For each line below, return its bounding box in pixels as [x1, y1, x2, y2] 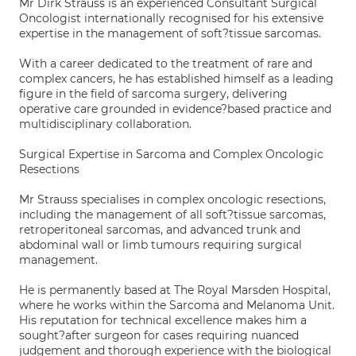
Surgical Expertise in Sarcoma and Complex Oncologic [19, 147, 323, 161]
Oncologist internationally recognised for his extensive [19, 11, 323, 25]
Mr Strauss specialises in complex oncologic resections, [19, 192, 326, 207]
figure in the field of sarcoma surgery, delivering [19, 87, 288, 101]
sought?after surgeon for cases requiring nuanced [19, 328, 299, 342]
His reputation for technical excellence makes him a [19, 313, 307, 327]
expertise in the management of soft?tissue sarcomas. [19, 26, 321, 41]
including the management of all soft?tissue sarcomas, [19, 207, 326, 222]
